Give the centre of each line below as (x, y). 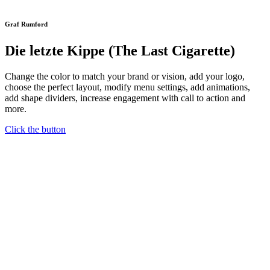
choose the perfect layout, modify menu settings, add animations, (127, 87)
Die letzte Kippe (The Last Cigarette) (120, 50)
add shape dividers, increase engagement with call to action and (125, 98)
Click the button (35, 129)
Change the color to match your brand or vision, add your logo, (125, 76)
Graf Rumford (26, 24)
